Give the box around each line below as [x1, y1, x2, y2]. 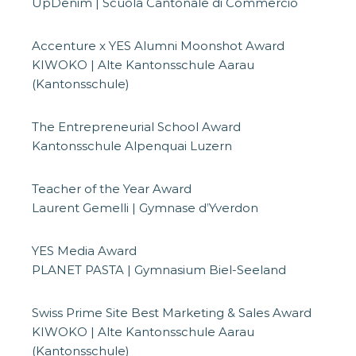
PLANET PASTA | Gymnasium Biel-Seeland [32, 262, 286, 278]
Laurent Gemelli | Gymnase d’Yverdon [32, 200, 258, 216]
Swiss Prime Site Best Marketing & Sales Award [32, 305, 311, 321]
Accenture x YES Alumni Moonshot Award [32, 38, 284, 54]
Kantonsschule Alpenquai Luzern [32, 138, 232, 154]
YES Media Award [32, 243, 137, 259]
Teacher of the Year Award [32, 181, 192, 197]
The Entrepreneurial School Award [32, 119, 241, 135]
